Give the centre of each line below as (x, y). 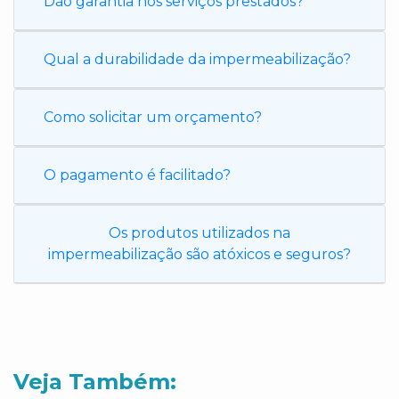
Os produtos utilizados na (199, 233)
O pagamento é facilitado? (137, 175)
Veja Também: (95, 382)
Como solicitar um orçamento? (153, 117)
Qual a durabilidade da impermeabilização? (197, 59)
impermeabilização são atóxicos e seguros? (199, 254)
